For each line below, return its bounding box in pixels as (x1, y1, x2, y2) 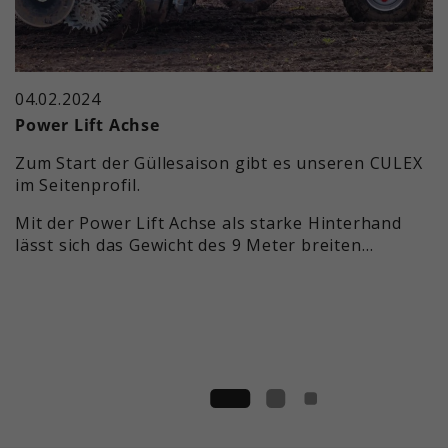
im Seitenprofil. (15, 173, 141, 196)
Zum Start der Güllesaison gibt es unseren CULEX (15, 151, 423, 174)
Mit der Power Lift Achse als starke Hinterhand (15, 211, 402, 234)
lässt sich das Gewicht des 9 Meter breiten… (15, 233, 374, 256)
